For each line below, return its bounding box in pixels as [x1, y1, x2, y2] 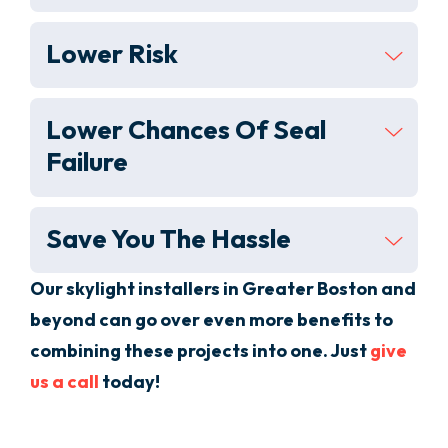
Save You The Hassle [46, 221, 291, 255]
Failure [46, 145, 128, 179]
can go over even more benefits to [96, 308, 393, 332]
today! [99, 370, 160, 394]
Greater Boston [242, 277, 378, 301]
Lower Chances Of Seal [46, 113, 326, 147]
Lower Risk [46, 36, 178, 70]
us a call [30, 370, 99, 394]
